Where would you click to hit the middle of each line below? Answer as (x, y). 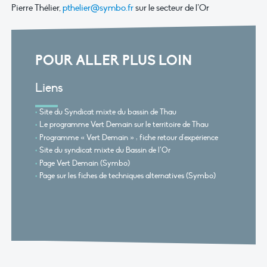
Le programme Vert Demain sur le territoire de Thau (124, 125)
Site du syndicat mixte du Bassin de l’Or (105, 150)
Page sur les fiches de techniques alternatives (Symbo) (128, 176)
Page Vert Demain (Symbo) (85, 163)
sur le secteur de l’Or (171, 8)
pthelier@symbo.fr (98, 8)
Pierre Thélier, (37, 8)
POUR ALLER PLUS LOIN (113, 60)
